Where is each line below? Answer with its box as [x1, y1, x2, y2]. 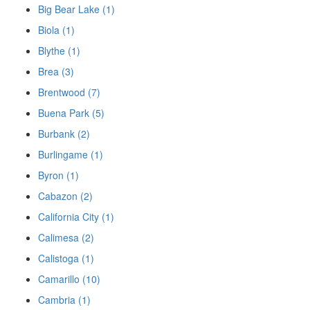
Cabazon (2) [38, 189, 93, 203]
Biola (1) [38, 23, 75, 37]
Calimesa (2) [38, 230, 94, 244]
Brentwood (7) [38, 85, 100, 99]
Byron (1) [38, 168, 79, 182]
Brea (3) [38, 64, 74, 78]
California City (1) [38, 210, 114, 224]
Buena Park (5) [38, 106, 104, 120]
